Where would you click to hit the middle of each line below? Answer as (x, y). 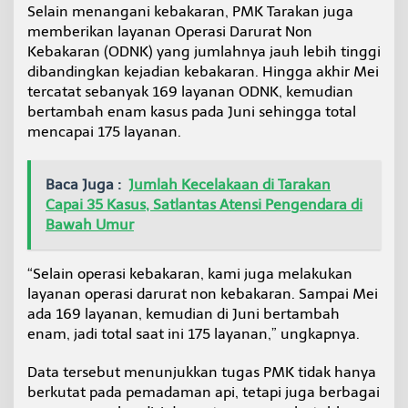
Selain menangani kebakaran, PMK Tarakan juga (190, 11)
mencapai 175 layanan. (104, 131)
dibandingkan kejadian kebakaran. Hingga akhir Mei (203, 71)
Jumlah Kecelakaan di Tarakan (229, 184)
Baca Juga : (83, 184)
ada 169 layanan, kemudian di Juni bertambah (184, 313)
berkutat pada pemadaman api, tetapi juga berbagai (204, 392)
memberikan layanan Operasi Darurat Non (170, 31)
